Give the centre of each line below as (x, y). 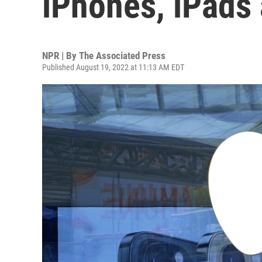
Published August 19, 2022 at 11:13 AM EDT (113, 67)
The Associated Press (122, 56)
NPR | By (61, 56)
